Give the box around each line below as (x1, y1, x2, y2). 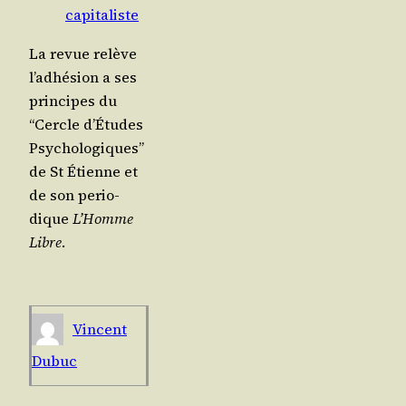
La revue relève (29, 43, 137, 63)
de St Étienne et (29, 160, 138, 181)
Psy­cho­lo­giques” (29, 137, 144, 158)
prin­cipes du (29, 90, 117, 111)
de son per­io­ (29, 184, 120, 205)
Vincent (72, 319, 127, 340)
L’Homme (72, 208, 133, 228)
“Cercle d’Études (29, 113, 143, 134)
